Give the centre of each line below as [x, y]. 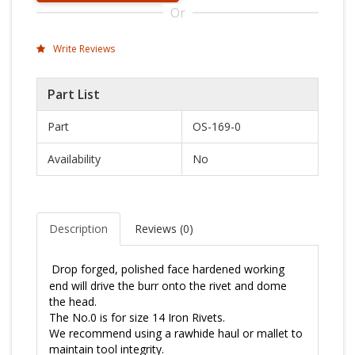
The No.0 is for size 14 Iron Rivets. [137, 317]
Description [78, 229]
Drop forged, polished [109, 269]
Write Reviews [83, 49]
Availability [74, 159]
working [263, 269]
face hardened [204, 269]
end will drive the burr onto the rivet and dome [168, 286]
